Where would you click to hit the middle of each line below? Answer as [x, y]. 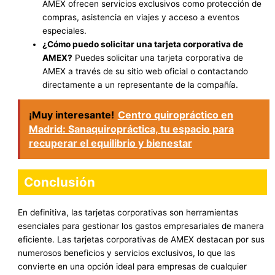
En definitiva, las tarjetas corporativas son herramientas [128, 212]
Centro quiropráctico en [175, 114]
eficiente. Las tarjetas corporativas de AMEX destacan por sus [141, 239]
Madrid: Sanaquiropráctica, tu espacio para [131, 129]
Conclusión [60, 182]
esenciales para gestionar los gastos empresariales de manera [141, 226]
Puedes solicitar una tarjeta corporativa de [158, 57]
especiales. [65, 30]
